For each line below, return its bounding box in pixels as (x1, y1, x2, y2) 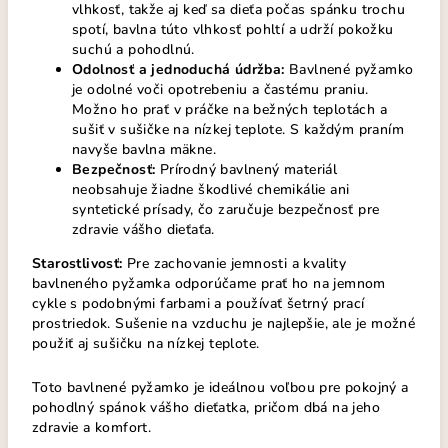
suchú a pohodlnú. (72, 40, 195, 60)
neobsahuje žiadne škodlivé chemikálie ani (72, 180, 350, 200)
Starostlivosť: (32, 254, 123, 274)
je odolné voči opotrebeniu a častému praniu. (72, 80, 369, 100)
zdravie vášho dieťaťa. (72, 220, 215, 240)
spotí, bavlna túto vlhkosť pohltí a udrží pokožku (72, 20, 394, 40)
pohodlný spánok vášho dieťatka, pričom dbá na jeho (32, 398, 380, 418)
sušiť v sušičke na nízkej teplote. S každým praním (72, 120, 404, 140)
